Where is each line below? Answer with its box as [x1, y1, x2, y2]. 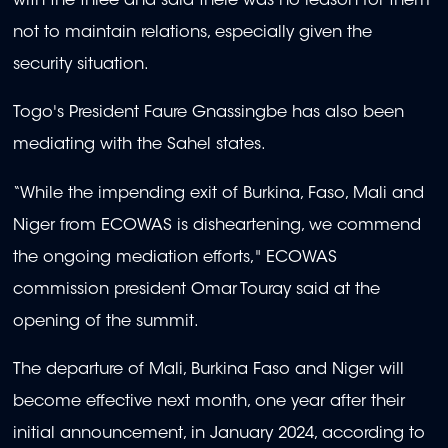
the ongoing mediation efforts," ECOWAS [13, 249, 337, 266]
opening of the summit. [13, 313, 199, 330]
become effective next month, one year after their [13, 394, 405, 411]
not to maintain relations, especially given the [13, 25, 372, 42]
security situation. [13, 57, 149, 74]
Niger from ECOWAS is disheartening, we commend [13, 217, 421, 234]
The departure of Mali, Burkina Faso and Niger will [13, 362, 404, 379]
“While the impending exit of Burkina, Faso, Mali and [13, 185, 424, 202]
